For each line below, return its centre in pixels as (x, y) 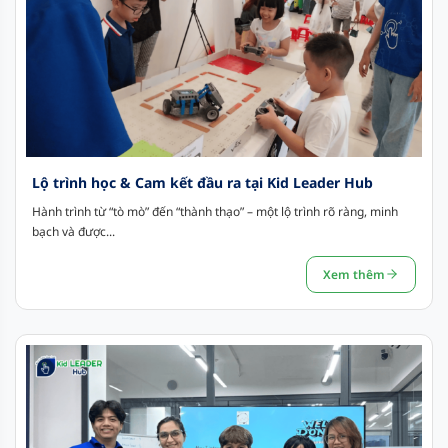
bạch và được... (73, 231)
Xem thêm (354, 274)
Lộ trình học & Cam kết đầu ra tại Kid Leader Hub (202, 182)
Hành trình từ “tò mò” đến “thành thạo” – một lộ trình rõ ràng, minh (215, 211)
